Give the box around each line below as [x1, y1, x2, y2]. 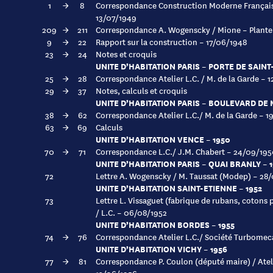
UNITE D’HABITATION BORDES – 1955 [96, 218, 235, 231]
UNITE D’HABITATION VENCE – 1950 [96, 132, 230, 146]
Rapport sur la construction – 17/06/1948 [96, 35, 247, 48]
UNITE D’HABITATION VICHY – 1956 [96, 242, 227, 255]
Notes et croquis [96, 48, 157, 60]
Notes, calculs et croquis [96, 84, 187, 96]
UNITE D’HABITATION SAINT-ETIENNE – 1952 [96, 181, 262, 194]
